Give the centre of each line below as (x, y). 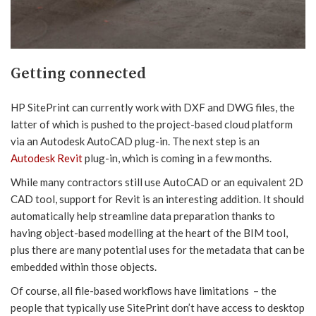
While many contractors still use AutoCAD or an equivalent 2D (157, 182)
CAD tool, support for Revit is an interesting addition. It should (157, 199)
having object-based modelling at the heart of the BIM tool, (149, 233)
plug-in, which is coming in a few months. (177, 158)
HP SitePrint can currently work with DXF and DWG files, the (153, 107)
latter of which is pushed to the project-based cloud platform (152, 124)
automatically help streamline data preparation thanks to (143, 216)
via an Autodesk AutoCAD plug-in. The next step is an (135, 141)
